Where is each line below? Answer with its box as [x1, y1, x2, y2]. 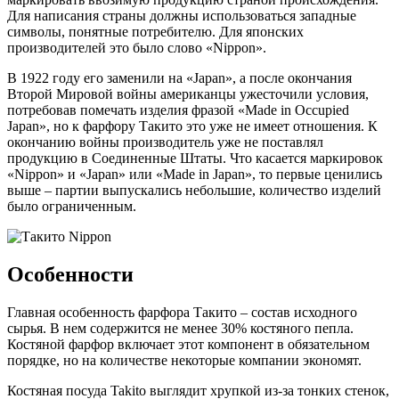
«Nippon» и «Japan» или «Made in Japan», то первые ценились [7, 167, 382, 183]
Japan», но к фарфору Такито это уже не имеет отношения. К [7, 118, 378, 134]
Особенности [7, 263, 134, 287]
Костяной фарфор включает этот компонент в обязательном [7, 337, 370, 353]
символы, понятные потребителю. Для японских [7, 24, 304, 40]
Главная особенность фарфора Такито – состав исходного [7, 305, 357, 321]
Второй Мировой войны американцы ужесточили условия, [7, 86, 369, 102]
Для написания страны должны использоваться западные [7, 8, 356, 24]
